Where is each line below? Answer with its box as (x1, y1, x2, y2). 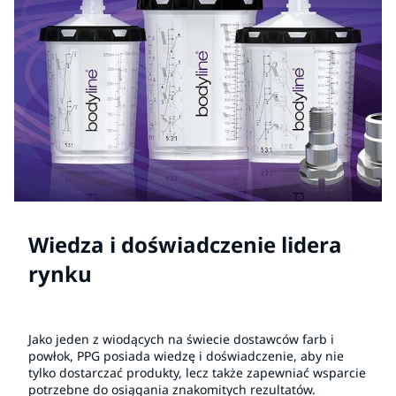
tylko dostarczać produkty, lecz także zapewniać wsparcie (28, 363, 366, 381)
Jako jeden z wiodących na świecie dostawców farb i (28, 330, 334, 347)
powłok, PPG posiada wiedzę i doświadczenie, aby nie (28, 346, 344, 364)
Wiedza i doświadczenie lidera (28, 229, 342, 259)
